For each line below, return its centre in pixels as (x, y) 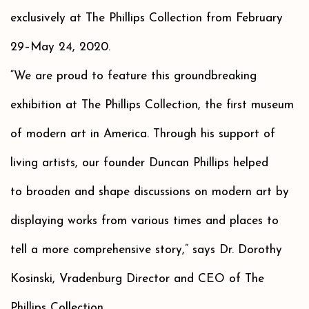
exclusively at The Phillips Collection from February (147, 19)
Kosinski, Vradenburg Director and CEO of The (137, 279)
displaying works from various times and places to (144, 221)
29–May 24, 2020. (60, 48)
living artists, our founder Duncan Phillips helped (139, 163)
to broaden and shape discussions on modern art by (150, 192)
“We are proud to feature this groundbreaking (133, 77)
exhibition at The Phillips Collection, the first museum (152, 106)
